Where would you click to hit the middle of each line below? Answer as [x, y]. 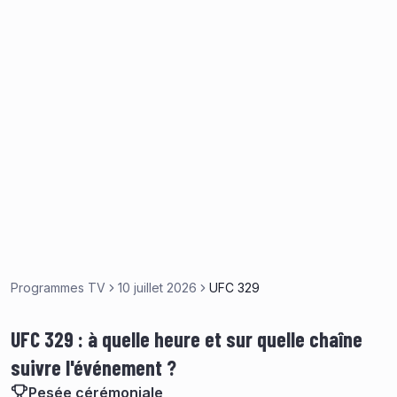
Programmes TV [58, 288]
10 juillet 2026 [157, 288]
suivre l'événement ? [93, 367]
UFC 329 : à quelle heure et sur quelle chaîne [187, 339]
